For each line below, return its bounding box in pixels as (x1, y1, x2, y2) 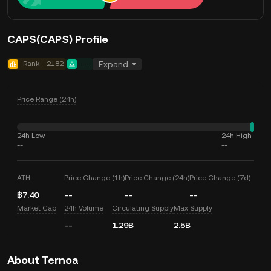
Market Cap (17, 204, 56, 212)
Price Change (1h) (64, 174, 125, 182)
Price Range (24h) (17, 95, 76, 103)
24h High (221, 131, 252, 140)
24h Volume (64, 204, 104, 212)
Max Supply (173, 204, 212, 212)
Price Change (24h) (125, 174, 190, 182)
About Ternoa (7, 253, 79, 266)
